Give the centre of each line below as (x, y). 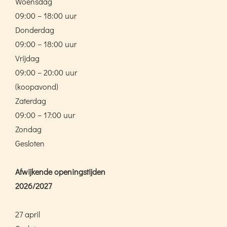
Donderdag (35, 29)
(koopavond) (37, 86)
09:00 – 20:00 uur (46, 72)
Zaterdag (31, 100)
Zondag (28, 129)
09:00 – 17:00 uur (45, 115)
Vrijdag (27, 58)
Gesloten (30, 143)
